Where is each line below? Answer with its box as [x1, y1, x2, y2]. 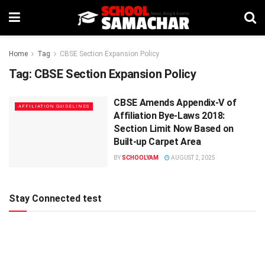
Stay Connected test [9, 192, 102, 204]
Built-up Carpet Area [114, 136, 201, 147]
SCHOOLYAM [122, 154, 159, 161]
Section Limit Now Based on [114, 123, 234, 134]
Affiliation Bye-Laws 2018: [114, 110, 225, 121]
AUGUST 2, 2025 [170, 154, 216, 161]
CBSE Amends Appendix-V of [114, 97, 237, 108]
